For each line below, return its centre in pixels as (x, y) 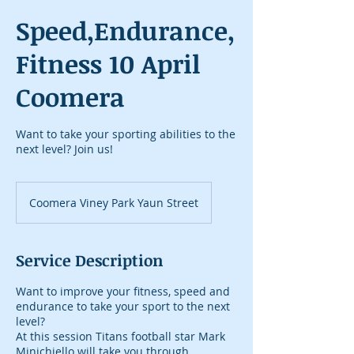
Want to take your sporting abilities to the (126, 134)
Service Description (90, 260)
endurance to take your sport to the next (123, 306)
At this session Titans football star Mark (121, 336)
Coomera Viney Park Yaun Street (114, 203)
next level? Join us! (64, 149)
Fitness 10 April (108, 64)
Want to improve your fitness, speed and (123, 291)
